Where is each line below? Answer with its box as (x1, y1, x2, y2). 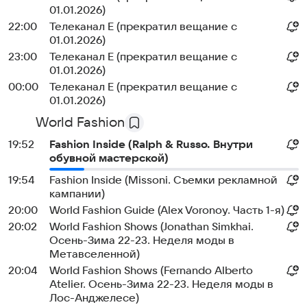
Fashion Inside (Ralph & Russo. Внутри (49, 138, 253, 151)
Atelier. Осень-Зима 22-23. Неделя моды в (49, 278, 273, 291)
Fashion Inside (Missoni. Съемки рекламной (49, 174, 278, 186)
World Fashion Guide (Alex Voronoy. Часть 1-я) (49, 204, 284, 217)
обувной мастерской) (49, 152, 169, 164)
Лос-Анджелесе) (49, 292, 139, 304)
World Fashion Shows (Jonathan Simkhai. (49, 221, 254, 233)
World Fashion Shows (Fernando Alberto (49, 265, 253, 277)
